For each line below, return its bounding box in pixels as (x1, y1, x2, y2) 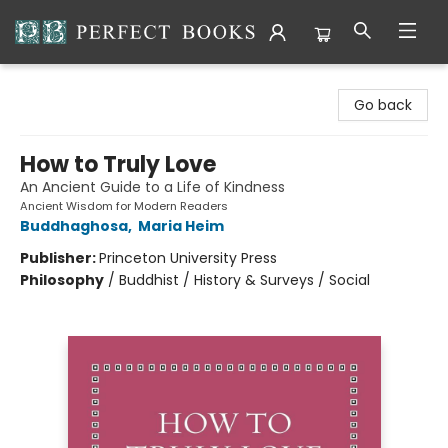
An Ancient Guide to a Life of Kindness (20, 177, 285, 197)
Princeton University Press (99, 248, 277, 268)
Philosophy (20, 270, 104, 290)
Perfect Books (15, 73, 111, 93)
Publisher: (20, 248, 99, 268)
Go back (354, 95, 412, 115)
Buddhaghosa (20, 216, 128, 236)
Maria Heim (138, 216, 224, 236)
